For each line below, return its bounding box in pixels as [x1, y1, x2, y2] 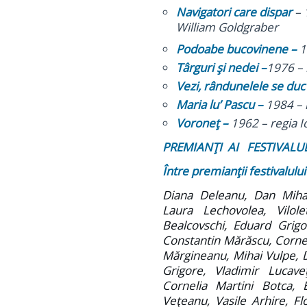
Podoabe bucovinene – [176, 41, 299, 57]
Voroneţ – [176, 115, 231, 131]
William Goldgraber [176, 19, 278, 35]
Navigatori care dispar [176, 4, 292, 20]
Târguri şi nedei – [176, 60, 267, 75]
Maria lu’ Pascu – [176, 97, 266, 112]
